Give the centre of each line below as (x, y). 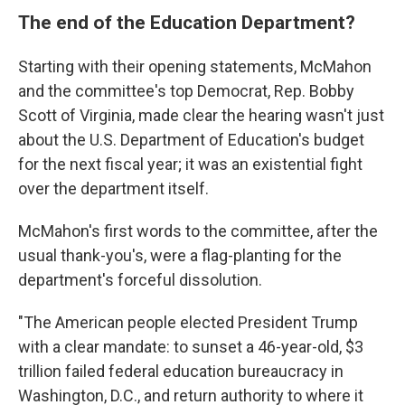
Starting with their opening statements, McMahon (195, 66)
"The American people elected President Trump (188, 322)
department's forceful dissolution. (140, 280)
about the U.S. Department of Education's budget (191, 140)
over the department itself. (113, 188)
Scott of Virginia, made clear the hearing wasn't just (201, 115)
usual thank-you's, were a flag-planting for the (180, 255)
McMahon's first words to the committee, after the (198, 231)
